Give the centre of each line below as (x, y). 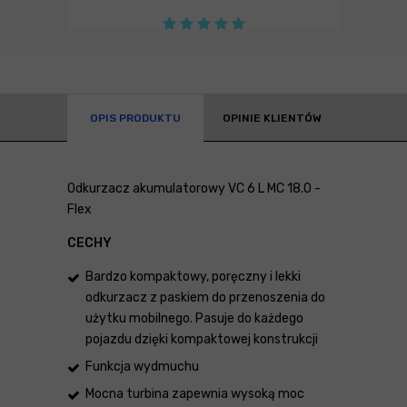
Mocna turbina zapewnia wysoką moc (195, 393)
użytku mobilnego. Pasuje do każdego (194, 318)
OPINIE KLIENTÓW (272, 118)
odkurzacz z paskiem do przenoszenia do (205, 297)
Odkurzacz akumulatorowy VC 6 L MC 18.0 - (194, 188)
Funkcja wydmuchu (142, 366)
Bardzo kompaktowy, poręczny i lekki (193, 276)
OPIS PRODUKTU (135, 118)
